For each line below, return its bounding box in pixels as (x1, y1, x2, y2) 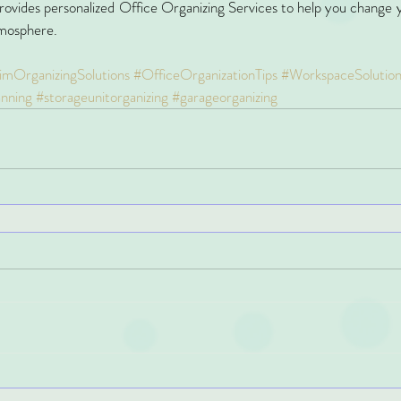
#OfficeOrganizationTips (133, 64, 277, 86)
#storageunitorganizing (36, 86, 168, 108)
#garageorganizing (172, 86, 277, 108)
